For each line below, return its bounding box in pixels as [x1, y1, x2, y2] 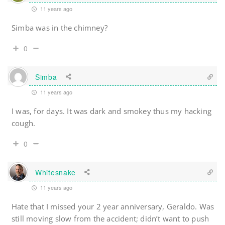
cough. [12, 118, 36, 129]
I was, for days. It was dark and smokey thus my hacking [12, 106, 212, 117]
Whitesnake [35, 167, 76, 177]
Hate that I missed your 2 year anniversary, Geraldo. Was [12, 201, 214, 212]
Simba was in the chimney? [12, 23, 107, 33]
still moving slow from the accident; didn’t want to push [12, 213, 209, 224]
